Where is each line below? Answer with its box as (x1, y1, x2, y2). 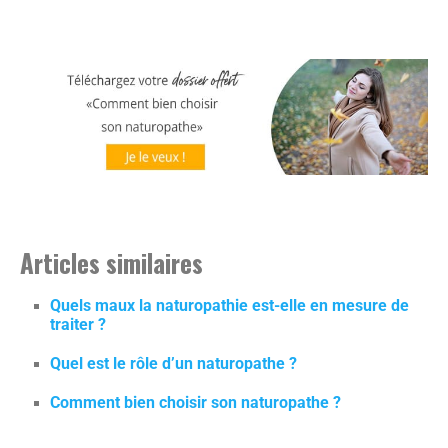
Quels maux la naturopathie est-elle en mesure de (50, 296, 409, 316)
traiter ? (50, 315, 106, 335)
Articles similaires (20, 244, 203, 282)
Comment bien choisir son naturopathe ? (50, 393, 341, 413)
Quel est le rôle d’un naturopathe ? (50, 354, 297, 374)
